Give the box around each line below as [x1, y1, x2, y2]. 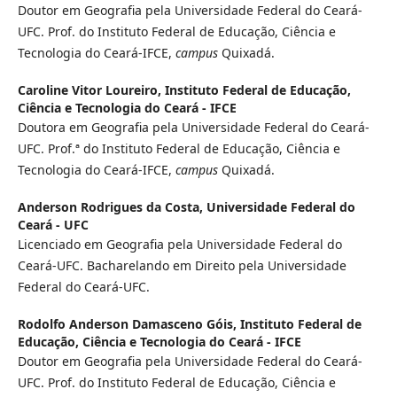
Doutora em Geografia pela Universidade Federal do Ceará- [17, 119, 370, 136]
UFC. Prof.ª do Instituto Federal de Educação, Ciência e [17, 140, 340, 158]
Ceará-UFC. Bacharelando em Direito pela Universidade [17, 257, 346, 275]
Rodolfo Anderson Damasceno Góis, [17, 315, 240, 333]
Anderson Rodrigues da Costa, [17, 198, 206, 216]
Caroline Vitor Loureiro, [17, 82, 165, 99]
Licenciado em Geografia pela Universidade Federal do [17, 236, 342, 253]
